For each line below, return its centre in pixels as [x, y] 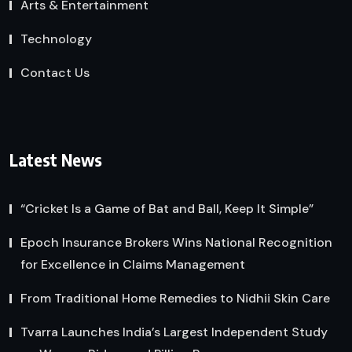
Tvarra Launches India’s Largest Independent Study [174, 332]
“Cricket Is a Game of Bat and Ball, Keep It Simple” [167, 209]
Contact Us [55, 72]
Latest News [56, 160]
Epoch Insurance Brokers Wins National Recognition [176, 243]
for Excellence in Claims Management [133, 265]
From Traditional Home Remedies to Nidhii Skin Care [175, 299]
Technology [56, 38]
